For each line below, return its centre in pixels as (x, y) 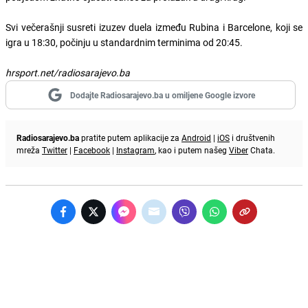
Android (196, 137)
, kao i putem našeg (192, 150)
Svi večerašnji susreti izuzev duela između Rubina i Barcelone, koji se (154, 27)
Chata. (262, 150)
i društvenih (252, 137)
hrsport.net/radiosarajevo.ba (68, 72)
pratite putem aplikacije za (130, 137)
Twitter (55, 150)
